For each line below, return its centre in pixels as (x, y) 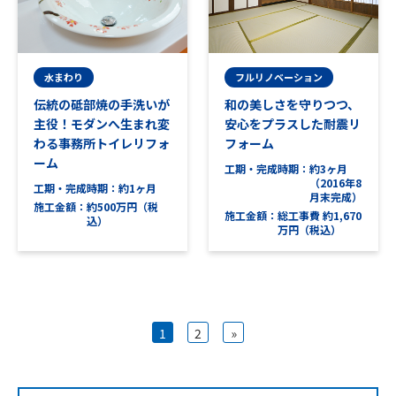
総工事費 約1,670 (320, 216)
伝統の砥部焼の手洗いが (102, 105)
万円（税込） (309, 230)
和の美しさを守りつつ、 (292, 105)
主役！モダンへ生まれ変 (102, 124)
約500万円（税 (122, 207)
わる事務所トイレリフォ (102, 144)
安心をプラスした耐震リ (293, 124)
